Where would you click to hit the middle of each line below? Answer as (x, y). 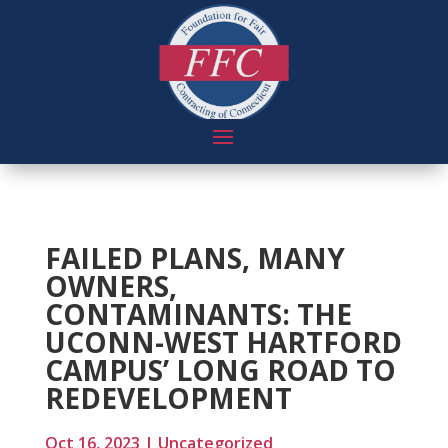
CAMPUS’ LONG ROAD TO (220, 370)
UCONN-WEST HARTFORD (223, 342)
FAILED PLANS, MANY (194, 258)
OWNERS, (110, 286)
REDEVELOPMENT (168, 398)
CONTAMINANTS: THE (198, 314)
